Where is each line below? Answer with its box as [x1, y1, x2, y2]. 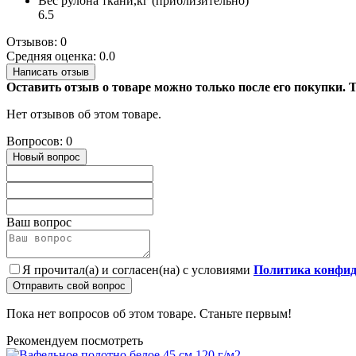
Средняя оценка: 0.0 [6, 49, 115, 64]
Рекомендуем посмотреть [6, 334, 143, 348]
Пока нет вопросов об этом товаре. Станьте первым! [6, 307, 292, 321]
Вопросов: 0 [6, 134, 72, 149]
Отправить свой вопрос [13, 280, 126, 292]
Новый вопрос [13, 151, 80, 164]
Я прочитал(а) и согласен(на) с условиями [22, 263, 253, 277]
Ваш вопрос [6, 215, 72, 230]
